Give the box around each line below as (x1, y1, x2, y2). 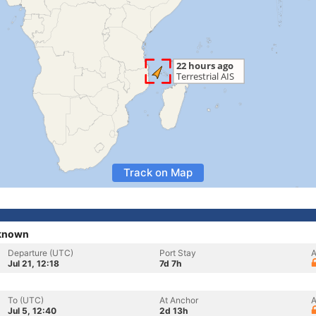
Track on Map (123, 166, 193, 179)
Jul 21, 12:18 (8, 258, 59, 269)
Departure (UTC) (8, 248, 73, 258)
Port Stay (159, 248, 196, 258)
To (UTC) (8, 295, 44, 305)
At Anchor (159, 295, 198, 305)
